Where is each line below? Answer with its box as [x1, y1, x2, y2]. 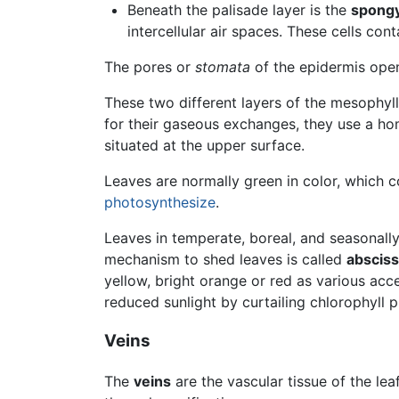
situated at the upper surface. [104, 135, 305, 154]
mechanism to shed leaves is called [104, 249, 346, 268]
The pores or [104, 57, 195, 76]
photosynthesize [104, 192, 216, 211]
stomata [195, 57, 250, 76]
